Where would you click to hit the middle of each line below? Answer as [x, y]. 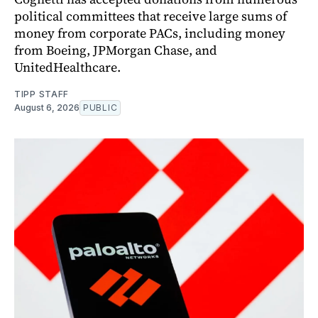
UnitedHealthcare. [67, 67]
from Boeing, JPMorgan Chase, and [116, 50]
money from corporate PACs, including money [150, 33]
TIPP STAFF [42, 94]
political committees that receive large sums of [150, 16]
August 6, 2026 [47, 108]
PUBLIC [100, 108]
